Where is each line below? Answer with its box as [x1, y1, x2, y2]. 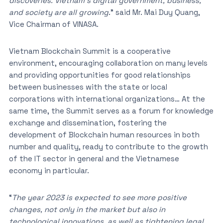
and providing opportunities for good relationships [8, 70, 191, 80]
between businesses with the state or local [8, 82, 167, 92]
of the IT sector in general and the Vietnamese [8, 154, 179, 163]
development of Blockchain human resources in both [8, 130, 200, 139]
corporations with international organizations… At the [8, 94, 205, 104]
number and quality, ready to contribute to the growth [8, 142, 208, 151]
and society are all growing [8, 7, 109, 17]
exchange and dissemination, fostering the [8, 118, 167, 127]
